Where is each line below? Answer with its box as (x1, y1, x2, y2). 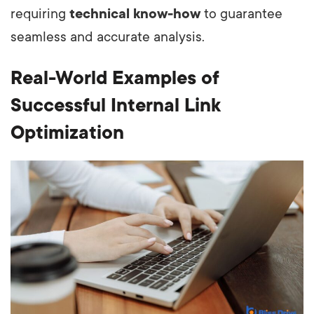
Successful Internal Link (11, 95, 221, 116)
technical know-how (69, 6, 200, 22)
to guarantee (200, 6, 282, 22)
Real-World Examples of (11, 67, 219, 89)
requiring (11, 6, 69, 22)
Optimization (11, 122, 124, 144)
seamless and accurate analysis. (11, 29, 205, 46)
